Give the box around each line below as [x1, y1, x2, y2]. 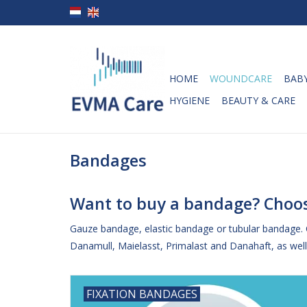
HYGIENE [169, 94, 210, 107]
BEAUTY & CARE [221, 94, 295, 107]
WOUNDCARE [210, 72, 272, 85]
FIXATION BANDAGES [86, 286, 197, 302]
